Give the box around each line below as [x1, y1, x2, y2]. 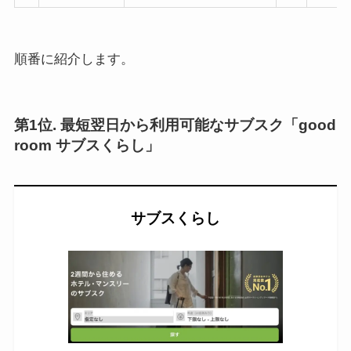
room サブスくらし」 [13, 136, 160, 154]
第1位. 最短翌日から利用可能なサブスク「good [13, 116, 336, 133]
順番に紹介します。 [13, 51, 134, 67]
